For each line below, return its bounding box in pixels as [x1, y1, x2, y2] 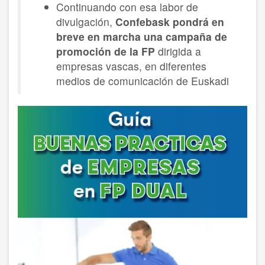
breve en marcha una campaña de [56, 28, 227, 44]
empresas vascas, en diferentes [56, 58, 206, 73]
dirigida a [158, 43, 201, 59]
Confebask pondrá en [115, 14, 224, 29]
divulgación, [56, 14, 115, 29]
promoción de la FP [56, 43, 158, 59]
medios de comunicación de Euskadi [56, 73, 229, 88]
